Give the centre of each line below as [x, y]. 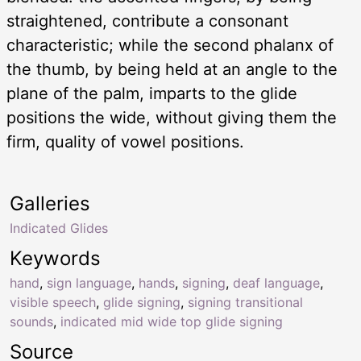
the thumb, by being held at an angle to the [172, 69]
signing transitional [245, 302]
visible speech [53, 302]
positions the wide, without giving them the [172, 117]
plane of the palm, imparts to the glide [152, 93]
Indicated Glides [59, 228]
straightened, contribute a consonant [147, 21]
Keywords [55, 258]
